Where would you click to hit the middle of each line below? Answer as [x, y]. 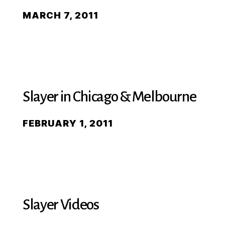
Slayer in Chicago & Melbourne [109, 96]
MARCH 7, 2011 [61, 15]
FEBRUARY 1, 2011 [68, 123]
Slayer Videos [61, 204]
